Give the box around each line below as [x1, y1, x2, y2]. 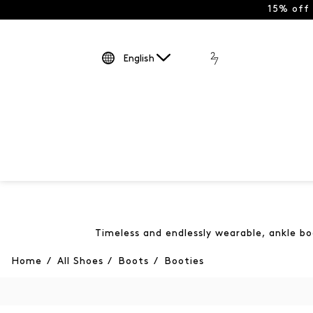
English [122, 54, 154, 65]
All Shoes [57, 256, 103, 268]
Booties [163, 256, 204, 268]
